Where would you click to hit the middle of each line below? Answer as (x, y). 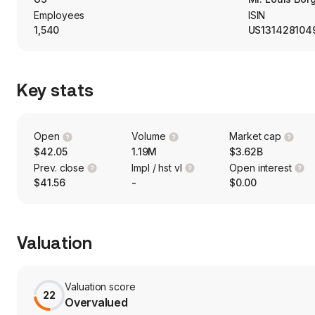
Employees (59, 15)
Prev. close (59, 167)
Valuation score (100, 287)
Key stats (55, 91)
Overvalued (96, 303)
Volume (148, 136)
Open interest (261, 167)
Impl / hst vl (157, 167)
